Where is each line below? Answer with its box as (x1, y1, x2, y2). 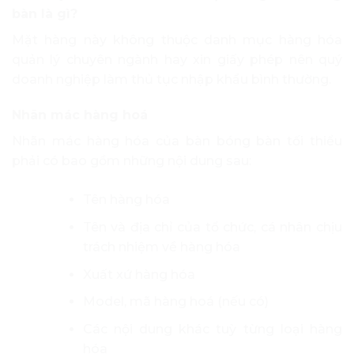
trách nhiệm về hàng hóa (82, 239, 240, 255)
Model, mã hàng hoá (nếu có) (82, 294, 269, 310)
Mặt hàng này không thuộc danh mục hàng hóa (12, 32, 342, 47)
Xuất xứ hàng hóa (82, 266, 195, 282)
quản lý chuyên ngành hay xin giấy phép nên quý (12, 51, 342, 67)
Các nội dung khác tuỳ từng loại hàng (82, 321, 342, 337)
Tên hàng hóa (82, 192, 170, 208)
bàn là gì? (12, 6, 77, 21)
